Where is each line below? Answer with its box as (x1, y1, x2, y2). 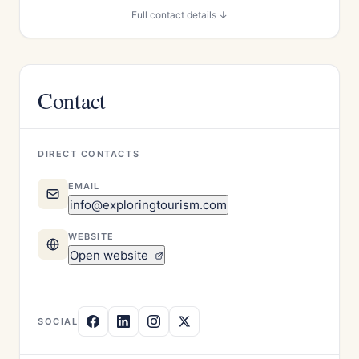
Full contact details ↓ (131, 9, 228, 21)
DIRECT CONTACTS (38, 148, 140, 159)
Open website (70, 248, 151, 263)
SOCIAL (38, 316, 79, 327)
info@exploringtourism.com (70, 197, 227, 212)
